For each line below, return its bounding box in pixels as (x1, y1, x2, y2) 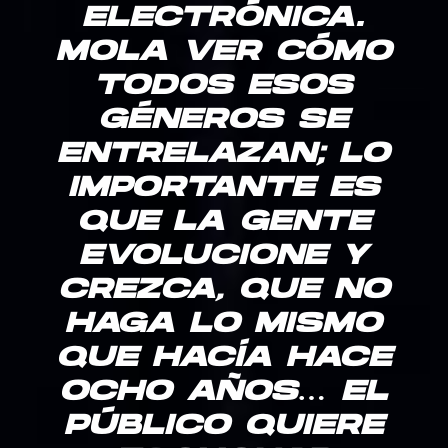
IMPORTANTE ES (67, 174, 380, 205)
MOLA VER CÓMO (55, 38, 392, 69)
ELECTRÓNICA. (82, 4, 366, 35)
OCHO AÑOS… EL (59, 378, 389, 409)
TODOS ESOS (94, 72, 354, 103)
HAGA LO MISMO (65, 310, 383, 341)
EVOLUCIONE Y (78, 242, 369, 273)
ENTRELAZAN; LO (57, 140, 391, 171)
